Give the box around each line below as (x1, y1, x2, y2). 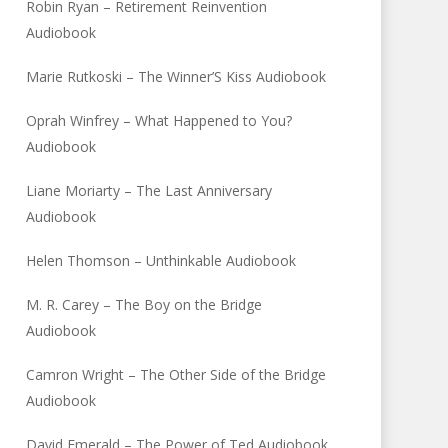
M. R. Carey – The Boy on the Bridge (26, 295, 263, 314)
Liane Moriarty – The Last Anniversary (26, 181, 273, 200)
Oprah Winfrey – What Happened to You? (26, 111, 293, 130)
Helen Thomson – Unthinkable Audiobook (26, 251, 297, 270)
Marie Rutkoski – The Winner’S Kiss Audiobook (26, 67, 327, 86)
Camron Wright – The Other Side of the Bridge (26, 365, 327, 384)
